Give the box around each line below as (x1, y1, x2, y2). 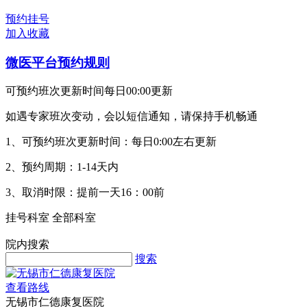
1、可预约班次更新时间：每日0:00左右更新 (5, 136, 217, 148)
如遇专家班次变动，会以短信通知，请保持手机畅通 (5, 110, 258, 123)
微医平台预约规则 (5, 55, 110, 70)
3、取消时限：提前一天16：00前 (5, 186, 164, 199)
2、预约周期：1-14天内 (5, 161, 119, 173)
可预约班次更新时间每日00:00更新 (5, 85, 173, 97)
